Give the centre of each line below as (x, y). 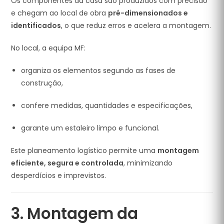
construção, (42, 83)
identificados (36, 25)
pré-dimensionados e (148, 13)
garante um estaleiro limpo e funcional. (90, 128)
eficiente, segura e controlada (67, 163)
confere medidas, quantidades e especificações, (107, 105)
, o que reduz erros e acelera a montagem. (136, 25)
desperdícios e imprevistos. (59, 175)
